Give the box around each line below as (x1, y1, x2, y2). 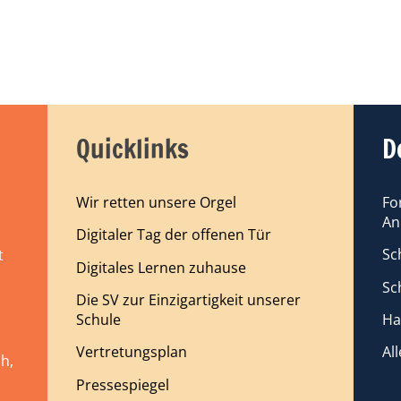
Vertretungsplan (76, 342, 188, 363)
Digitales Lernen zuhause (76, 257, 247, 277)
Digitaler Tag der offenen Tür (76, 225, 272, 245)
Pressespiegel (76, 374, 170, 395)
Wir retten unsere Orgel (76, 192, 237, 212)
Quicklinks (76, 130, 190, 166)
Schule (76, 310, 122, 330)
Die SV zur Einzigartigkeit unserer (76, 290, 302, 311)
